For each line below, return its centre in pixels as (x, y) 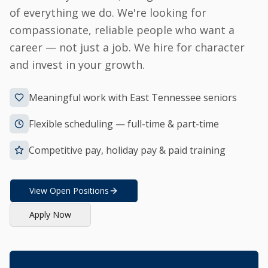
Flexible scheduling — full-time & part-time (124, 124)
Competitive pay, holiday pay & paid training (127, 150)
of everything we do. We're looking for (108, 13)
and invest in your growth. (77, 65)
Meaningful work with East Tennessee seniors (133, 98)
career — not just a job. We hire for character (127, 48)
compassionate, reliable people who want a (122, 30)
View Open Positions (69, 191)
